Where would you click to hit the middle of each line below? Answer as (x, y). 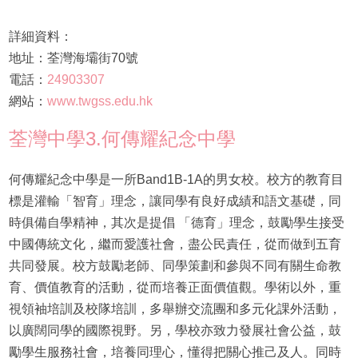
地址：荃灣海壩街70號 (73, 58)
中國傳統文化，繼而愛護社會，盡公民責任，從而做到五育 (175, 245)
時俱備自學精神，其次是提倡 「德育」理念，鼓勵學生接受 (176, 223)
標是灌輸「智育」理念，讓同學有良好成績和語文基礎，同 (175, 201)
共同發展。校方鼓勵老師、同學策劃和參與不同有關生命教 (175, 266)
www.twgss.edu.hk (99, 101)
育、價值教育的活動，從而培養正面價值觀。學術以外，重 (175, 288)
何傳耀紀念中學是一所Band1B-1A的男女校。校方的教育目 (176, 180)
